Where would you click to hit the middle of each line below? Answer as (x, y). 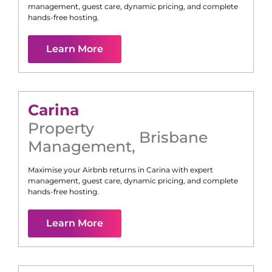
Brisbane (173, 138)
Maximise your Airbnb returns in (87, 170)
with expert (192, 170)
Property (61, 128)
